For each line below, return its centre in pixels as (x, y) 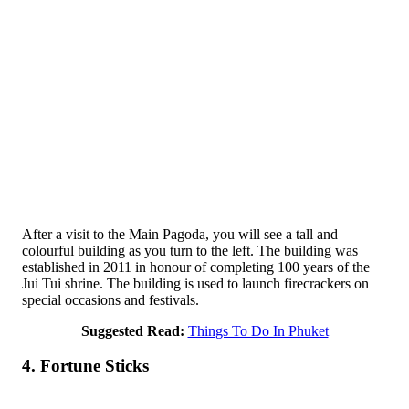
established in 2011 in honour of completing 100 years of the (196, 267)
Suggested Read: (132, 330)
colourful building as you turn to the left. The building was (190, 250)
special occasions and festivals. (110, 299)
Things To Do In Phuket (258, 330)
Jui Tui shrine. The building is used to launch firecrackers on (195, 283)
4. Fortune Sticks (85, 366)
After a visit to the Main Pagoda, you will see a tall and (180, 234)
